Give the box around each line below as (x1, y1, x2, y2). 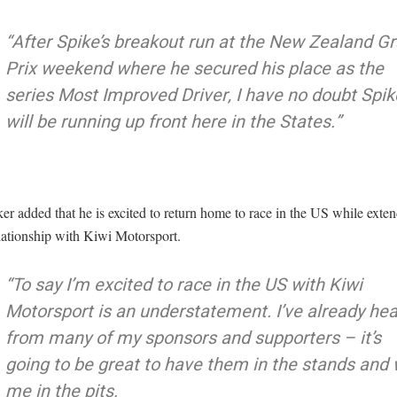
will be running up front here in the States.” (5, 108, 341, 135)
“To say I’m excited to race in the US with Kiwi (5, 271, 362, 298)
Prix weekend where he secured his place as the (5, 55, 384, 82)
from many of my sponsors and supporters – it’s (5, 324, 381, 351)
